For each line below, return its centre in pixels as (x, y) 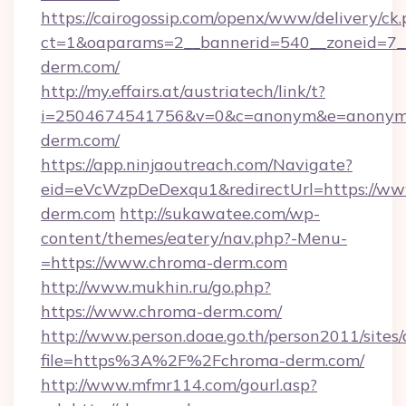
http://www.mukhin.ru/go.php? (156, 287)
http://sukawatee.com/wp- (220, 213)
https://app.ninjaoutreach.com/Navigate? (197, 164)
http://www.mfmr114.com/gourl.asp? (179, 385)
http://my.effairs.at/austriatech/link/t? (183, 91)
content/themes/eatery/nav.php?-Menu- (194, 238)
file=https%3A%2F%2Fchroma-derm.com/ (203, 360)
